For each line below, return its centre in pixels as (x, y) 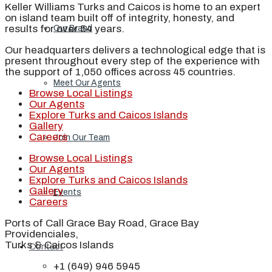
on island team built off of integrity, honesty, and (120, 18)
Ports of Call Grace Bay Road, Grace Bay (102, 223)
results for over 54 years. (65, 29)
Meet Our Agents (87, 83)
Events (67, 192)
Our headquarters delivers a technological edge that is (135, 50)
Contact (46, 247)
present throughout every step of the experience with (132, 61)
